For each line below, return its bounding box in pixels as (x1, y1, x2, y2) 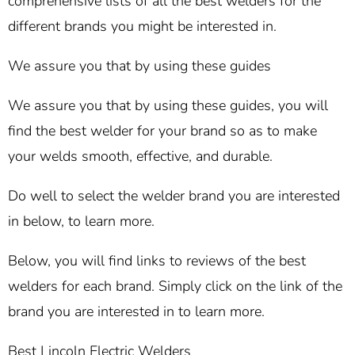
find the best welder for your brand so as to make (8, 121, 317, 141)
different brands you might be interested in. (8, 17, 277, 36)
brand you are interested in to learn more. (8, 302, 265, 322)
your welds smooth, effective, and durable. (8, 147, 273, 166)
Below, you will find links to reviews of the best (8, 251, 306, 271)
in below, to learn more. (8, 212, 155, 231)
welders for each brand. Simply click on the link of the (8, 277, 342, 296)
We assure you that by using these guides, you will (8, 96, 328, 116)
